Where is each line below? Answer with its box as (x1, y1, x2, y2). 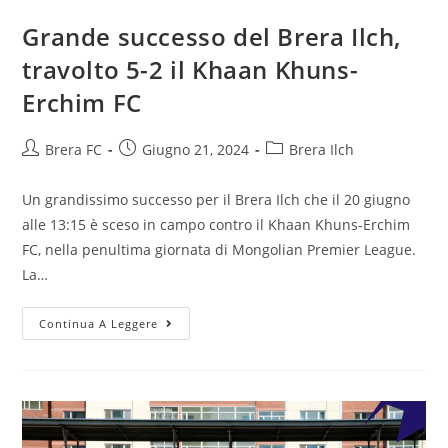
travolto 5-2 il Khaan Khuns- (22, 53, 359, 87)
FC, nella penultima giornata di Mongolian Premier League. (22, 240, 417, 260)
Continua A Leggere (39, 316, 159, 332)
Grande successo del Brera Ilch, (22, 20, 402, 54)
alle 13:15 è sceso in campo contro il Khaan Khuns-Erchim (22, 215, 411, 235)
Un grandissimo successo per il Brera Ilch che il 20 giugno (22, 190, 411, 210)
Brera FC (45, 140, 103, 160)
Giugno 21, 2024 (142, 140, 250, 160)
